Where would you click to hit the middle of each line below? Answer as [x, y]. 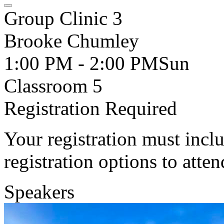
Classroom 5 [53, 86]
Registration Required [90, 108]
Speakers [39, 192]
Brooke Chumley [71, 41]
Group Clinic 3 [63, 18]
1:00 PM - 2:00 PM [81, 63]
